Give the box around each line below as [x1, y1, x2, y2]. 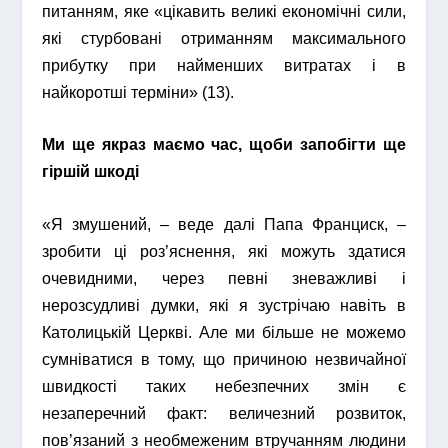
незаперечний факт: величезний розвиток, [42, 404, 406, 422]
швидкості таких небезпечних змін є [42, 377, 406, 395]
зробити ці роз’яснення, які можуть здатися [42, 242, 406, 260]
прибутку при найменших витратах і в [42, 56, 406, 74]
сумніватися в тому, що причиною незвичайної [42, 350, 406, 368]
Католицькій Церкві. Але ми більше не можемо [42, 323, 406, 341]
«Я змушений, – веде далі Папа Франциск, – [42, 215, 406, 233]
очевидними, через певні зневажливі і [42, 269, 406, 287]
